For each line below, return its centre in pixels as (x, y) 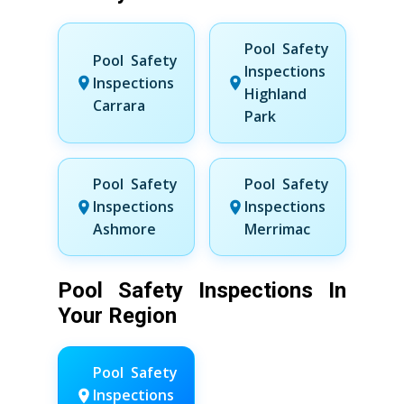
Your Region (117, 316)
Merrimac (277, 229)
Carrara (119, 105)
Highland (275, 94)
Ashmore (124, 229)
